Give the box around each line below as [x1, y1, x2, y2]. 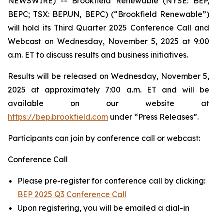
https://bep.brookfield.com [8, 112, 108, 122]
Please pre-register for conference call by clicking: [17, 176, 205, 186]
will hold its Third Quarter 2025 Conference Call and [8, 23, 209, 32]
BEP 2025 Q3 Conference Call [17, 189, 126, 199]
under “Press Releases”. [108, 112, 199, 122]
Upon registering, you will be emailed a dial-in [17, 203, 189, 213]
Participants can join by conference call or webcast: [8, 133, 200, 143]
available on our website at [8, 98, 209, 108]
